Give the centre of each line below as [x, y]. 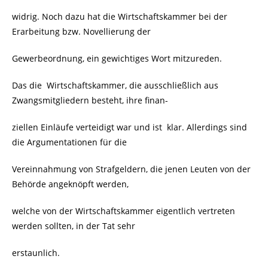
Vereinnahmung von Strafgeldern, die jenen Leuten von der [131, 169]
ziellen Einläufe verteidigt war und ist [88, 127]
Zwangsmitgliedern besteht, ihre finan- [90, 100]
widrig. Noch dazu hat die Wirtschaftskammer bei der [120, 17]
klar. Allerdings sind [207, 127]
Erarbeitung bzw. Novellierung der [81, 32]
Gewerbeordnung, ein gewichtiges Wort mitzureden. [117, 59]
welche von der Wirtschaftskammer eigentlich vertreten [124, 211]
